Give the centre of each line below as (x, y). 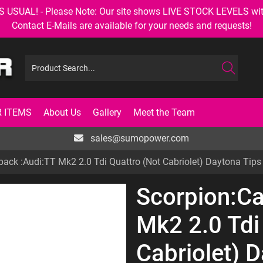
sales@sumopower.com (139, 138)
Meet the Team (164, 112)
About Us (62, 112)
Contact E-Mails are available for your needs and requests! (131, 26)
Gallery (107, 112)
